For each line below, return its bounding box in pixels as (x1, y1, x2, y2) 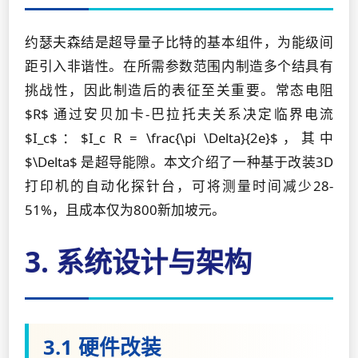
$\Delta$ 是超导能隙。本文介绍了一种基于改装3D (25, 153, 333, 171)
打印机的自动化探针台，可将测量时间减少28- (25, 177, 333, 195)
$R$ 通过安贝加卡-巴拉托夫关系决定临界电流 (25, 105, 333, 123)
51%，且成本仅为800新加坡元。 (25, 201, 225, 219)
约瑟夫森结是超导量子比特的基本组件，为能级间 (25, 33, 333, 51)
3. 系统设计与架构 (25, 242, 252, 280)
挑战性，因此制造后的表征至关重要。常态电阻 (25, 81, 333, 99)
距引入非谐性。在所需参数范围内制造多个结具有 (25, 57, 333, 75)
